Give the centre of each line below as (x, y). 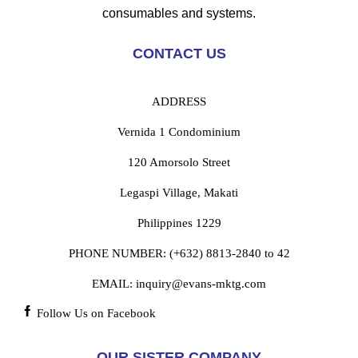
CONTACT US (179, 53)
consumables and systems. (179, 13)
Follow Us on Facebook (94, 313)
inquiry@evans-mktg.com (201, 283)
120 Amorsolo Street (179, 162)
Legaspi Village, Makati (179, 192)
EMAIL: (114, 283)
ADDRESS (179, 101)
